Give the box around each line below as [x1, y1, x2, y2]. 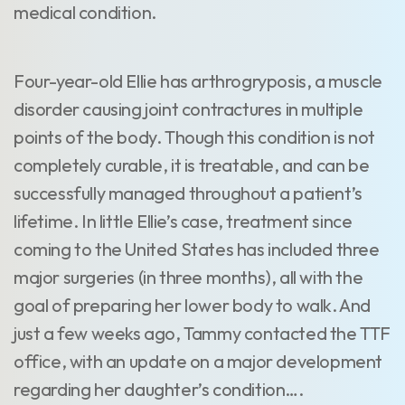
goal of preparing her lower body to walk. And [14, 294, 372, 316]
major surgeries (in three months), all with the [14, 266, 363, 288]
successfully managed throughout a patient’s [14, 182, 363, 204]
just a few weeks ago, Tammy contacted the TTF [14, 322, 391, 344]
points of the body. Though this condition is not [14, 126, 375, 148]
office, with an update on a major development [14, 350, 383, 372]
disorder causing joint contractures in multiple [14, 98, 363, 120]
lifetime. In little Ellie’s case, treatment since [14, 210, 353, 232]
